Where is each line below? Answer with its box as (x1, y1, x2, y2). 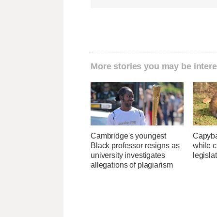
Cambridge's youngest (91, 132, 167, 140)
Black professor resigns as (91, 141, 180, 150)
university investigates (91, 151, 165, 160)
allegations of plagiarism (91, 161, 173, 170)
